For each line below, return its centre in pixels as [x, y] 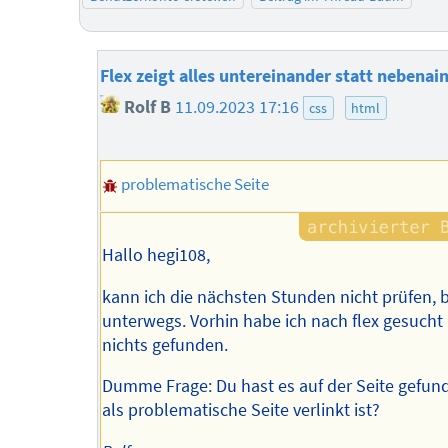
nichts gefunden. [165, 344]
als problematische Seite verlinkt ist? [241, 410]
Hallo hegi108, [156, 255]
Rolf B [145, 106]
